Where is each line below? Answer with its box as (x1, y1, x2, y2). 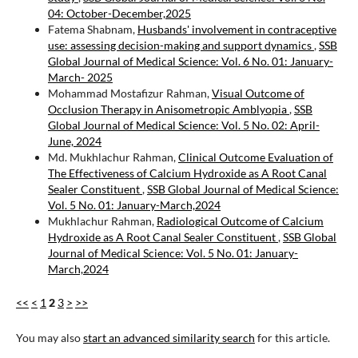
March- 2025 (47, 70, 113, 84)
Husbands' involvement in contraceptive (137, 22, 336, 36)
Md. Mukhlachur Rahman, (47, 149, 178, 164)
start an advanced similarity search (82, 330, 255, 344)
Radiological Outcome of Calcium (156, 213, 324, 228)
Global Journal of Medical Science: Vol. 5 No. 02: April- (47, 117, 320, 132)
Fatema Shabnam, (47, 22, 137, 36)
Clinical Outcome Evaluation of (177, 149, 333, 164)
